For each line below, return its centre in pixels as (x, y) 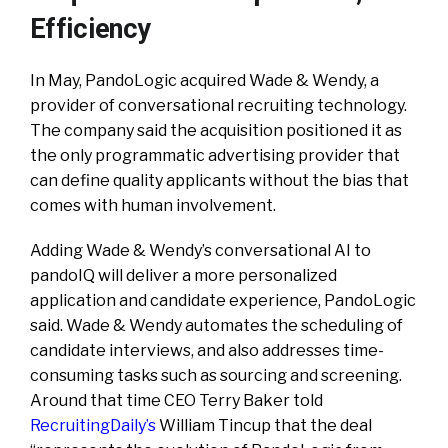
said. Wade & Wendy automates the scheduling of (216, 326)
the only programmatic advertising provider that (215, 156)
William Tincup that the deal (264, 426)
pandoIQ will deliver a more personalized (183, 276)
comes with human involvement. (153, 206)
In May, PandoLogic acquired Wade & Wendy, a (204, 81)
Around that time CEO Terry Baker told (176, 401)
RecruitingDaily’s (93, 426)
